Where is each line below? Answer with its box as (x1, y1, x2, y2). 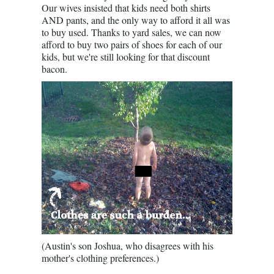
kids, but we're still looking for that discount (42, 50, 210, 63)
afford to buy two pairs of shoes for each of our (42, 38, 222, 51)
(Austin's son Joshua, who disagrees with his (42, 239, 213, 252)
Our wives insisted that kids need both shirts (42, 1, 210, 14)
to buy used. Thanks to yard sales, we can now (42, 26, 221, 39)
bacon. (42, 62, 67, 75)
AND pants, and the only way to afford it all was (42, 13, 230, 26)
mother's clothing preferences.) (42, 251, 159, 264)
